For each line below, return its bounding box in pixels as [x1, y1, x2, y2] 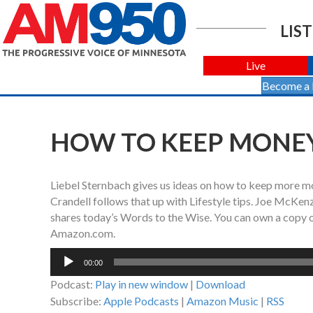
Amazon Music [187, 294, 259, 308]
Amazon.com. [50, 226, 115, 240]
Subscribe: [50, 294, 103, 308]
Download [196, 277, 245, 291]
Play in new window [95, 277, 188, 291]
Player [50, 265, 80, 279]
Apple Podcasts [103, 294, 179, 308]
